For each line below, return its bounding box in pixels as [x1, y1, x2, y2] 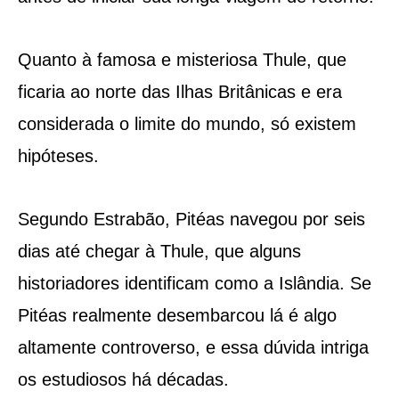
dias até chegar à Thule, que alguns [17, 240, 301, 261]
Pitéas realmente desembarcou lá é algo [17, 305, 337, 325]
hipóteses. [17, 145, 99, 166]
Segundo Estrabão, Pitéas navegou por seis [17, 208, 365, 229]
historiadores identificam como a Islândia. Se [17, 273, 371, 293]
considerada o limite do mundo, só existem [17, 113, 356, 134]
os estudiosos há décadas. [17, 369, 229, 389]
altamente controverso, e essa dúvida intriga [17, 337, 369, 357]
